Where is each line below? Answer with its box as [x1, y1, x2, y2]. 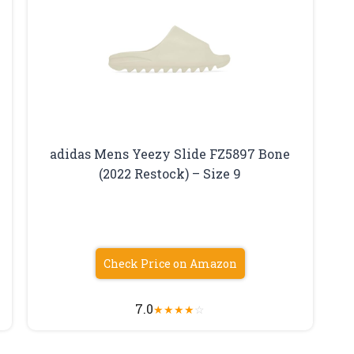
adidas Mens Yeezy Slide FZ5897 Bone [50, 145, 291, 162]
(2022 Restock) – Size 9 [99, 164, 242, 182]
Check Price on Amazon [103, 255, 237, 271]
